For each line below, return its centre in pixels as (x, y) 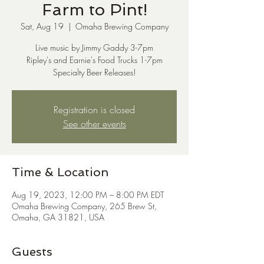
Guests (32, 252)
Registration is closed (94, 110)
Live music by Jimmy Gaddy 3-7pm (94, 47)
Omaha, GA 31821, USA (58, 217)
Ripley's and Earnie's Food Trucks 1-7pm (94, 60)
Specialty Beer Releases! (94, 72)
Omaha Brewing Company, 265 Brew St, (84, 206)
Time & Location (60, 172)
